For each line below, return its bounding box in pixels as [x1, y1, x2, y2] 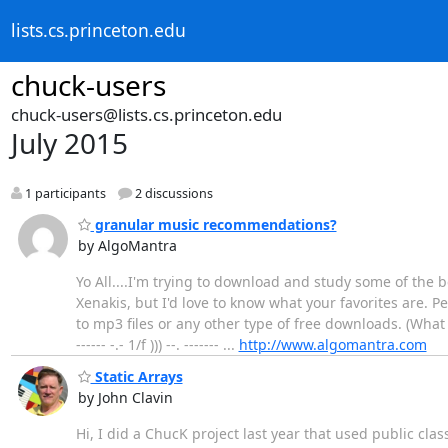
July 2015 [10, 124, 128, 162]
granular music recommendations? [90, 214, 337, 234]
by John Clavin [77, 388, 173, 408]
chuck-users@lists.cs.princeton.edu [10, 103, 282, 126]
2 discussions [131, 185, 213, 203]
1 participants [21, 185, 106, 203]
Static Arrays [90, 367, 183, 387]
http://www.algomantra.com [238, 334, 427, 354]
